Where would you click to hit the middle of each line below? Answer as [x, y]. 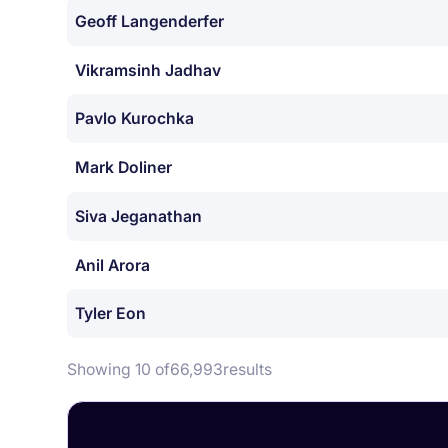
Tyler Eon [111, 314]
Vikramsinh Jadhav [148, 70]
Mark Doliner [124, 168]
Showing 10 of [119, 370]
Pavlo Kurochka [135, 119]
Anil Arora [113, 265]
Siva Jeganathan [139, 216]
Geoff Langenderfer [150, 21]
